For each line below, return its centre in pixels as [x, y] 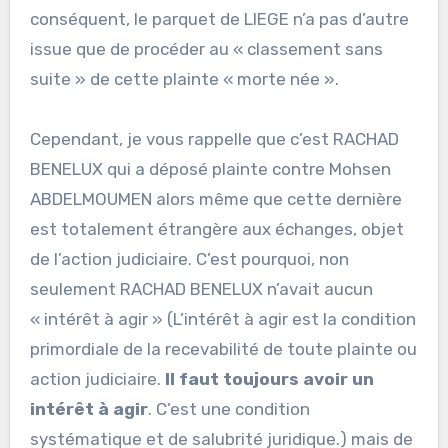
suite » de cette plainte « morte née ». [184, 79]
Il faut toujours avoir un [269, 379]
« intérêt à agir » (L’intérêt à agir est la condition [222, 319]
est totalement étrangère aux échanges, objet [216, 229]
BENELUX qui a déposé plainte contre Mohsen [210, 169]
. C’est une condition [228, 409]
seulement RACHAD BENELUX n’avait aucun [201, 289]
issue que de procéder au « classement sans [206, 49]
